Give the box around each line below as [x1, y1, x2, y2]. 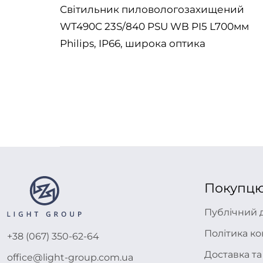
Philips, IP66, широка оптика [60, 38, 205, 49]
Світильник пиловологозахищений [60, 4, 244, 15]
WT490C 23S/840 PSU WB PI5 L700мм [60, 21, 249, 32]
